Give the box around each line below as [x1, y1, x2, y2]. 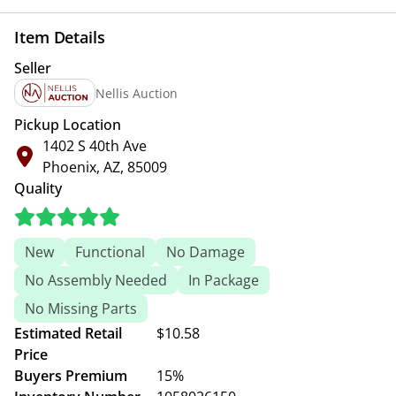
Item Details [14, 27, 105, 48]
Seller [14, 58, 51, 78]
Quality [14, 179, 62, 198]
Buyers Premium [14, 366, 127, 385]
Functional [75, 242, 145, 262]
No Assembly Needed [25, 270, 167, 290]
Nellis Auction [95, 84, 179, 102]
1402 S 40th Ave [42, 136, 147, 156]
